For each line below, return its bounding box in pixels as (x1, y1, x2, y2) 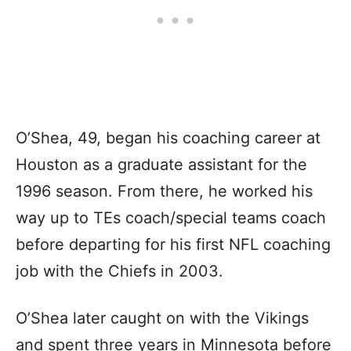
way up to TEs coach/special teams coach (16, 208, 326, 227)
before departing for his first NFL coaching (16, 234, 331, 254)
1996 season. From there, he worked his (16, 181, 313, 201)
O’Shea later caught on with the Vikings (16, 308, 309, 327)
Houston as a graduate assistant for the (16, 154, 307, 174)
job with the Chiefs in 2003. (16, 261, 223, 280)
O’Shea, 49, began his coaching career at (16, 128, 320, 147)
